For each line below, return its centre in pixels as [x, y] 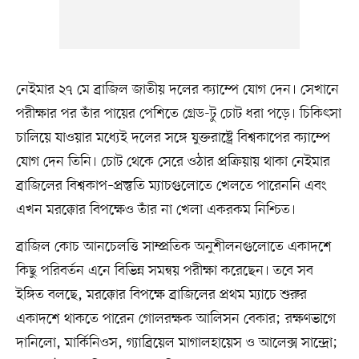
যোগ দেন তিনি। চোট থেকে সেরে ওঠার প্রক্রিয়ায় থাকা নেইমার [173, 162]
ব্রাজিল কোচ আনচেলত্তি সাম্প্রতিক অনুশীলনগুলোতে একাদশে [173, 247]
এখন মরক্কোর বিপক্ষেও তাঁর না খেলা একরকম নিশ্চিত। [155, 210]
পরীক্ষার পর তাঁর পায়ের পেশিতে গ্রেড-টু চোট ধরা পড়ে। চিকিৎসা [178, 114]
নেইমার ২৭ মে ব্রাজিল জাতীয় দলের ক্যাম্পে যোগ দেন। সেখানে [177, 90]
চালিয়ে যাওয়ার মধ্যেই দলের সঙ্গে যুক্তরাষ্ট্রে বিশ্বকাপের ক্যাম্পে [173, 138]
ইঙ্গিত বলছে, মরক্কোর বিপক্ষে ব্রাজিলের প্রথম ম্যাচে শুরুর [161, 295]
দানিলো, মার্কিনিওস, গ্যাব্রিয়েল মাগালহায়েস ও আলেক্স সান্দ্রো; [177, 343]
